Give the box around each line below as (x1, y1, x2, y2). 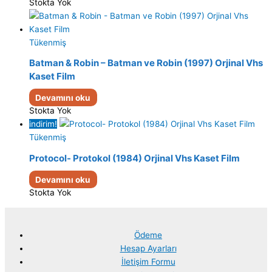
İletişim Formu (121, 256, 175, 267)
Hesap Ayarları (120, 243, 177, 253)
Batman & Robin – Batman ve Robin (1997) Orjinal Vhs (29, 57, 263, 69)
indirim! (29, 119, 57, 129)
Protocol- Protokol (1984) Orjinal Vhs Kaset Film (29, 152, 240, 164)
